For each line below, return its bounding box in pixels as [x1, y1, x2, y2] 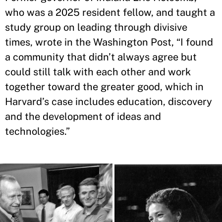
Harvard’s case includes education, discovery [5, 96, 212, 108]
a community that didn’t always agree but [5, 51, 197, 63]
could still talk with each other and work [5, 66, 191, 78]
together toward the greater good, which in [5, 81, 204, 93]
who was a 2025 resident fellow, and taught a [5, 6, 215, 18]
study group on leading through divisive [5, 21, 187, 33]
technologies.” [5, 125, 70, 137]
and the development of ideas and [5, 111, 161, 122]
